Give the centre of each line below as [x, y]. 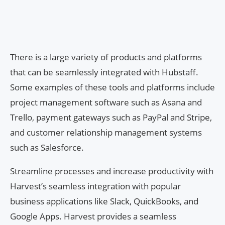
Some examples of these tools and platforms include [113, 87]
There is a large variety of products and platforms [106, 57]
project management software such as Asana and [106, 102]
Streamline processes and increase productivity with [112, 171]
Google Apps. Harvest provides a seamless [93, 216]
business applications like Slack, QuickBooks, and [104, 201]
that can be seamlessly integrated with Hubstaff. [104, 72]
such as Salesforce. [47, 147]
